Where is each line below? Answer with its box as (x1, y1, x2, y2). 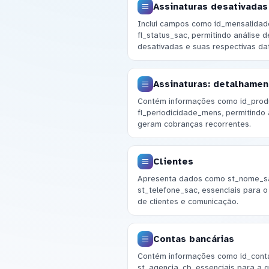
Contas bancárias (153, 233, 234, 244)
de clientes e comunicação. (137, 196, 238, 207)
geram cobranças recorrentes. (137, 118, 251, 129)
